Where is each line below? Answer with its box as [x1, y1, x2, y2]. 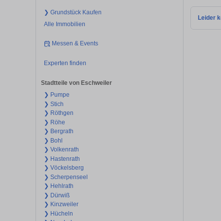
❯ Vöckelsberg [43, 164, 84, 172]
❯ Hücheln [43, 210, 73, 217]
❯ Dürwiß [43, 191, 70, 199]
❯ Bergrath [43, 128, 74, 135]
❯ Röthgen [43, 110, 74, 117]
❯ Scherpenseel [43, 173, 88, 181]
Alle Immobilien [43, 20, 85, 28]
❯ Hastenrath [43, 155, 80, 162]
